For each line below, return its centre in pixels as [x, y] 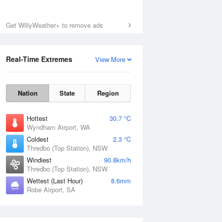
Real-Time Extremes [39, 59]
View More [110, 59]
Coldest [38, 139]
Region [108, 93]
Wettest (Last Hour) [55, 181]
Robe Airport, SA [51, 190]
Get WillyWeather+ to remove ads [55, 25]
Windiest [39, 160]
